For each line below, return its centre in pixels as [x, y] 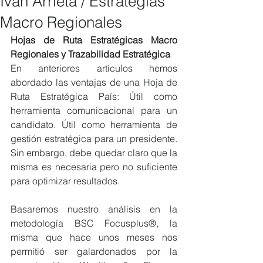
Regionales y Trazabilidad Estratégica [90, 54]
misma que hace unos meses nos [94, 237]
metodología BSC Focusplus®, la [94, 223]
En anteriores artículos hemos [94, 68]
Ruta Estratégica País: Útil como [94, 96]
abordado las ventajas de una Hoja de [94, 82]
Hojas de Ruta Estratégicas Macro [94, 40]
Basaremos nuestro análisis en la [94, 209]
